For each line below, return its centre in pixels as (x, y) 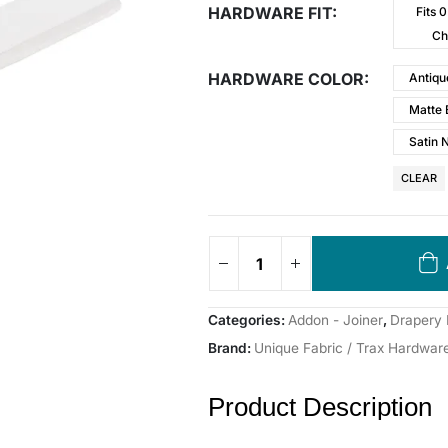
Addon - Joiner (335, 320)
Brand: (230, 348)
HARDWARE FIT (269, 13)
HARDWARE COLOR (285, 79)
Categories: (247, 320)
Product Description (319, 407)
